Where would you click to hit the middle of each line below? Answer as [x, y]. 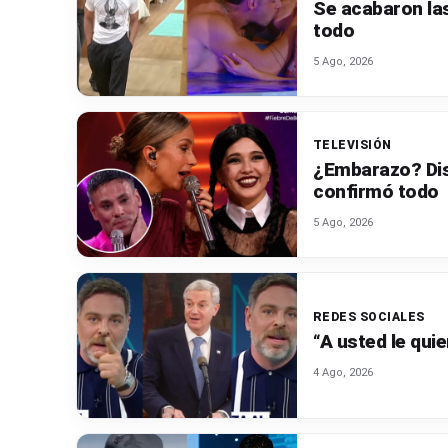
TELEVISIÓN [352, 145]
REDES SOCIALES [369, 317]
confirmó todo [376, 192]
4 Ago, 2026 [343, 373]
